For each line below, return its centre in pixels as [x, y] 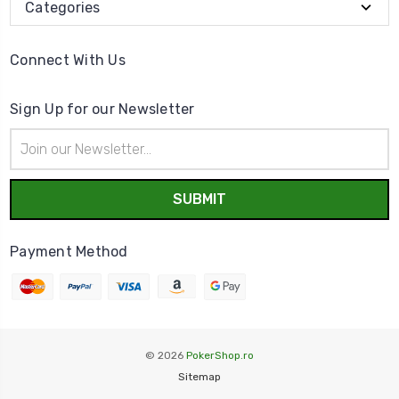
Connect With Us [68, 60]
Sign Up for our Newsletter [102, 109]
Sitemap [199, 376]
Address [33, 156]
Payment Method [69, 251]
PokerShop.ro [220, 355]
